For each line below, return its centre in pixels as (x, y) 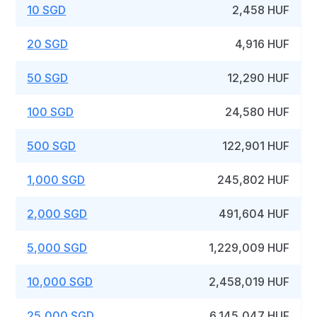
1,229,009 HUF (249, 248)
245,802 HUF (254, 180)
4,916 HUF (263, 44)
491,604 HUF (254, 214)
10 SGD (47, 10)
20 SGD (48, 44)
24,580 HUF (258, 112)
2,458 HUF (261, 10)
